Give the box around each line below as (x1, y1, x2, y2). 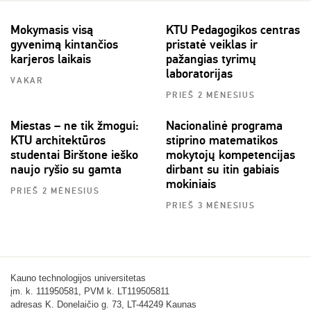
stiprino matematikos (166, 132, 278, 148)
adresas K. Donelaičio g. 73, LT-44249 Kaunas (10, 299, 196, 310)
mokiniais (166, 176, 216, 192)
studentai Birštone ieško (10, 146, 138, 162)
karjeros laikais (10, 51, 91, 67)
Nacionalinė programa (166, 117, 283, 133)
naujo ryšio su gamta (10, 161, 121, 177)
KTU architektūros (10, 132, 106, 148)
